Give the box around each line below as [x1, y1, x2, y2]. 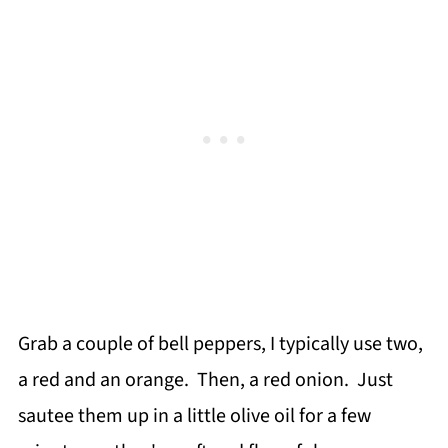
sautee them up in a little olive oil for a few [17, 402, 371, 431]
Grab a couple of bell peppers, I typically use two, [17, 330, 423, 359]
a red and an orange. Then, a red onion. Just [17, 366, 393, 395]
